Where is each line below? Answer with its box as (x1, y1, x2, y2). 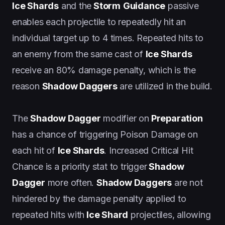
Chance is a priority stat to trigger (12, 161, 147, 172)
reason (12, 80, 42, 91)
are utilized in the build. (117, 80, 213, 91)
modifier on (100, 113, 149, 124)
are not (172, 177, 203, 188)
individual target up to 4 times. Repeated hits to (12, 32, 203, 43)
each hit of (12, 145, 58, 156)
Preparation (149, 113, 203, 124)
